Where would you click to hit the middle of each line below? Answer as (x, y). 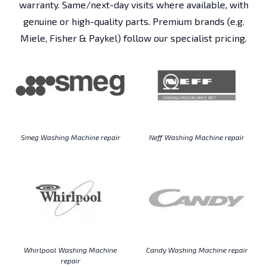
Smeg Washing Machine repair (70, 137)
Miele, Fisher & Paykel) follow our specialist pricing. (133, 38)
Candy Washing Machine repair (197, 249)
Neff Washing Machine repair (197, 137)
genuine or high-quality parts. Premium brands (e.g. (133, 21)
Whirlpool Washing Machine (70, 249)
